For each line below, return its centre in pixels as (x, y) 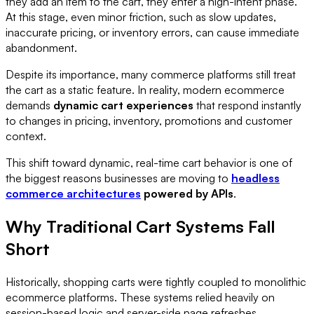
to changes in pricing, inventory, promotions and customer (149, 120)
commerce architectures (73, 193)
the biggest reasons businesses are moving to (118, 178)
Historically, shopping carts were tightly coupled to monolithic (156, 281)
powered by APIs (187, 193)
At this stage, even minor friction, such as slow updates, (141, 16)
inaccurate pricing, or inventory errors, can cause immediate (152, 32)
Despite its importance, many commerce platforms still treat (151, 74)
